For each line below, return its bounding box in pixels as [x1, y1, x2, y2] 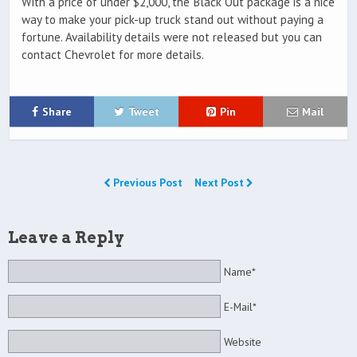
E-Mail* [223, 299, 257, 314]
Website [223, 335, 261, 350]
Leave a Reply [8, 227, 124, 247]
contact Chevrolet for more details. [22, 46, 204, 62]
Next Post [194, 175, 246, 190]
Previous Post [111, 175, 185, 190]
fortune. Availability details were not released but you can [22, 29, 322, 45]
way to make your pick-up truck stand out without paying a [22, 11, 324, 27]
